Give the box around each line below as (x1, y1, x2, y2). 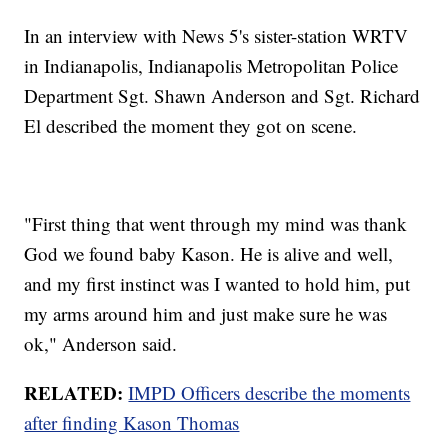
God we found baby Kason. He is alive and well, (24, 240, 394, 266)
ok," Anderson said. (24, 330, 178, 356)
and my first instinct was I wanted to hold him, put (24, 270, 411, 296)
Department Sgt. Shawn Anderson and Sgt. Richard (24, 82, 421, 108)
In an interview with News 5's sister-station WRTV (24, 22, 409, 48)
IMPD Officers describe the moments (128, 379, 411, 405)
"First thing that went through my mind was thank (24, 210, 408, 236)
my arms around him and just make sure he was (24, 300, 388, 326)
